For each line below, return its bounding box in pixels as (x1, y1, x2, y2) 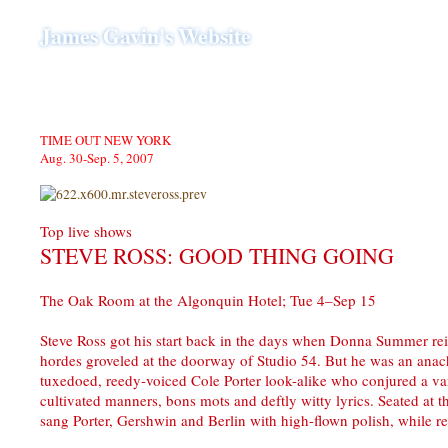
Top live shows (40, 221, 132, 241)
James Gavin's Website (40, 20, 251, 51)
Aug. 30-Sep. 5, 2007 (40, 149, 154, 167)
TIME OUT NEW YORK (40, 131, 171, 149)
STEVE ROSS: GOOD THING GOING (40, 241, 394, 270)
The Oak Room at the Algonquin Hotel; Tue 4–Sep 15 (40, 290, 376, 310)
